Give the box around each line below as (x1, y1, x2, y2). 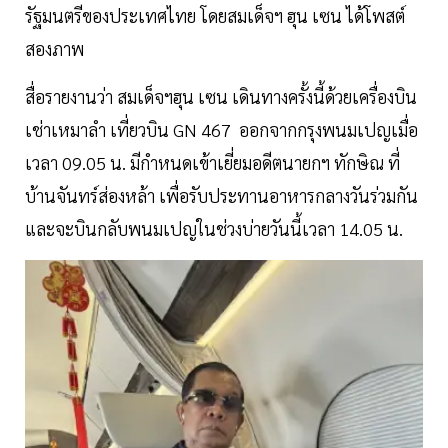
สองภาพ (25, 37, 84, 61)
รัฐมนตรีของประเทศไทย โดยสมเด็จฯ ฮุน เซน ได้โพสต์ (25, 4, 405, 28)
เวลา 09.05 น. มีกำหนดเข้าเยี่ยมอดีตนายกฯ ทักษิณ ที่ (25, 151, 400, 175)
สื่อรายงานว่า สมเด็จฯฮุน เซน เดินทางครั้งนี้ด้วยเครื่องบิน (25, 85, 417, 109)
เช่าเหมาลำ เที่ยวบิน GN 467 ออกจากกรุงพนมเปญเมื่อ (25, 118, 418, 142)
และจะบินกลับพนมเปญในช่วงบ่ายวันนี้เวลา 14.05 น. (25, 217, 403, 241)
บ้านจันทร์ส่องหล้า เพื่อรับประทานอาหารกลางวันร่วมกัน (25, 184, 418, 208)
